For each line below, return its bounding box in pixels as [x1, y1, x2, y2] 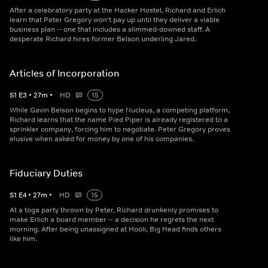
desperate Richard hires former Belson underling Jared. [10, 34, 196, 44]
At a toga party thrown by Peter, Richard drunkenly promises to [10, 205, 218, 215]
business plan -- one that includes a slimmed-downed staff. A [10, 25, 210, 35]
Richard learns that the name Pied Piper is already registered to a [10, 115, 228, 125]
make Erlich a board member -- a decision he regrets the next [10, 215, 214, 225]
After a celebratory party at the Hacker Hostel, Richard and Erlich [10, 5, 226, 16]
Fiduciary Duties [10, 167, 83, 179]
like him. [10, 234, 37, 244]
